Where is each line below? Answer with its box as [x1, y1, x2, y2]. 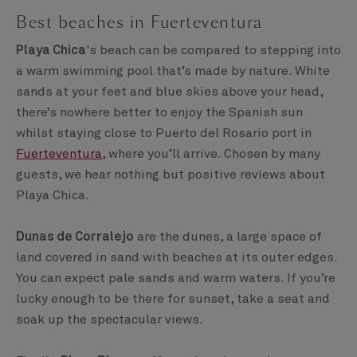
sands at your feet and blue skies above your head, [16, 85, 323, 99]
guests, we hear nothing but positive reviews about [16, 168, 325, 182]
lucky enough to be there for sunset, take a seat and [16, 292, 330, 306]
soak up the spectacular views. [16, 313, 203, 327]
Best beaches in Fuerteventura [16, 11, 263, 34]
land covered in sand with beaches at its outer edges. [16, 251, 337, 265]
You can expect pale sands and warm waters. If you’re [16, 272, 335, 285]
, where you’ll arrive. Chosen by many [102, 147, 320, 161]
